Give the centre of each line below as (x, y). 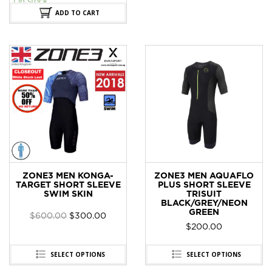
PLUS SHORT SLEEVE (204, 185)
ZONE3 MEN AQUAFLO (204, 176)
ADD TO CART (77, 13)
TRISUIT (204, 195)
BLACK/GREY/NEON (204, 204)
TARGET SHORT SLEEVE (68, 185)
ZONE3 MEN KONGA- (68, 176)
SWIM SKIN (68, 195)
